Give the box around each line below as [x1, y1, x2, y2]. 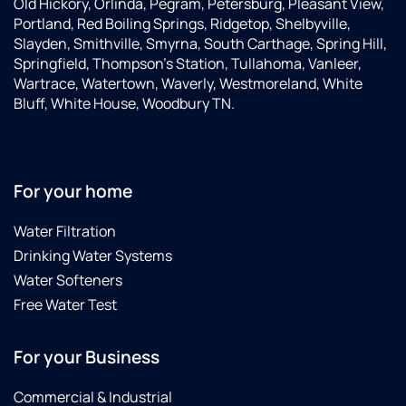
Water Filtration [14, 220, 116, 241]
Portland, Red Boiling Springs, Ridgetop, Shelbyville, [14, 13, 351, 34]
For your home [14, 179, 132, 203]
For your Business [14, 344, 159, 369]
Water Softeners [14, 269, 122, 290]
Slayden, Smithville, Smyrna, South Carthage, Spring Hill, [14, 33, 387, 53]
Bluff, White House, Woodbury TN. [14, 92, 235, 113]
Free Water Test [14, 294, 117, 314]
